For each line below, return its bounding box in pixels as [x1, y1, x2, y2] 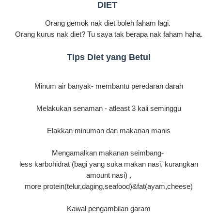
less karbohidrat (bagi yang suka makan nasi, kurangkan [19, 160, 198, 169]
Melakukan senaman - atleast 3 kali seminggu [36, 104, 181, 113]
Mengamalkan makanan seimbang [51, 149, 161, 157]
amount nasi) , [86, 171, 131, 180]
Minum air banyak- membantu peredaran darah [34, 82, 183, 91]
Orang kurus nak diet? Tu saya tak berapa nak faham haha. [15, 30, 202, 39]
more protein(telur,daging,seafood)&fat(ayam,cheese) [24, 182, 193, 191]
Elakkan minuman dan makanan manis [46, 126, 170, 135]
